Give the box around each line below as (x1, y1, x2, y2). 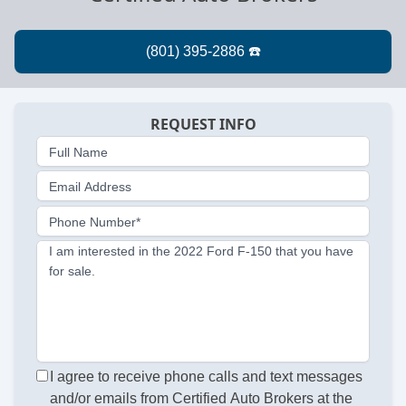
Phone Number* (49, 214, 140, 229)
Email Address (49, 179, 131, 195)
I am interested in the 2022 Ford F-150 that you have (49, 244, 353, 259)
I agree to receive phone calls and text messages (50, 369, 363, 384)
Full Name (49, 144, 108, 159)
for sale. (49, 264, 95, 279)
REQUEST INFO (150, 114, 256, 135)
